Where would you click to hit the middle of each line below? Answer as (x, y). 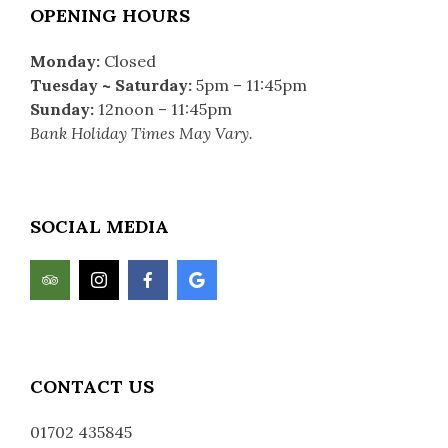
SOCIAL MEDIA (99, 226)
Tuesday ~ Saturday (109, 85)
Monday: (65, 61)
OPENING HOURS (110, 15)
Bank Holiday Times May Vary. (141, 133)
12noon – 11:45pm (163, 109)
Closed (128, 61)
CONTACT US (92, 386)
